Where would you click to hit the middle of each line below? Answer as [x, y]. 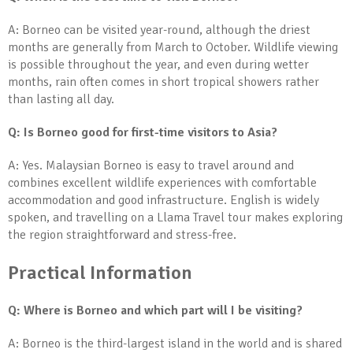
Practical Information [100, 273]
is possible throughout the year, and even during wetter [158, 65]
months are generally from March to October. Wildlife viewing [173, 47]
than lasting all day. [61, 99]
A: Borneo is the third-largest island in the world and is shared [175, 344]
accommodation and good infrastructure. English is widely [163, 200]
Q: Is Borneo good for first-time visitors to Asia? [143, 132]
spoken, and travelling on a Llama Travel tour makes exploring [175, 217]
